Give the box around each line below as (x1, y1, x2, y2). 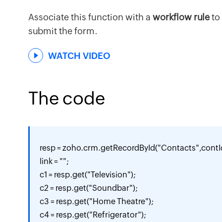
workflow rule (153, 12, 210, 22)
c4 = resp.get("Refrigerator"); (40, 210, 146, 220)
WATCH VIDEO (48, 50, 111, 61)
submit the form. (28, 26, 98, 36)
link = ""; (40, 157, 69, 166)
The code (28, 88, 105, 109)
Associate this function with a (28, 12, 153, 22)
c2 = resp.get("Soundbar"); (40, 183, 138, 193)
